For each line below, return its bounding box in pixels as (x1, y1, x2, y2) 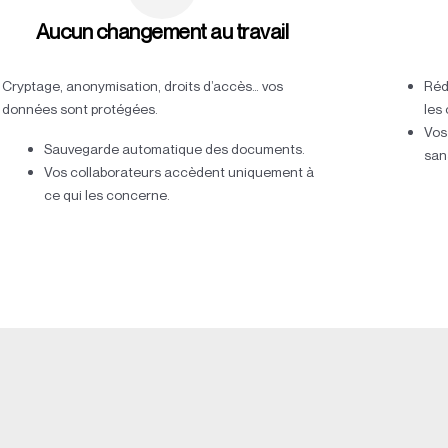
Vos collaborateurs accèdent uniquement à (43, 163, 314, 181)
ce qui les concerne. (43, 186, 170, 204)
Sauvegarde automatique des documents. (43, 140, 305, 158)
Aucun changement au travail (35, 19, 289, 45)
